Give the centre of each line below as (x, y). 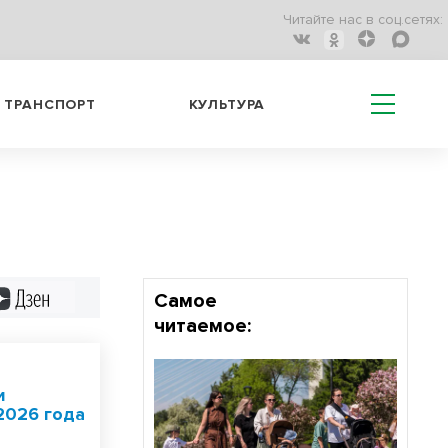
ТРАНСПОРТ (50, 104)
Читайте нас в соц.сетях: (363, 20)
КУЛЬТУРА (227, 104)
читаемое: (202, 326)
